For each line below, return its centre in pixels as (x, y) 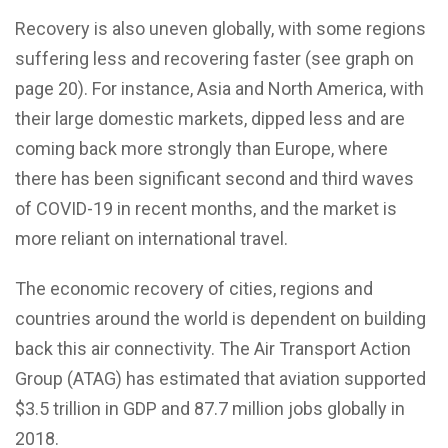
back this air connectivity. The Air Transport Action (213, 348)
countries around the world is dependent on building (220, 318)
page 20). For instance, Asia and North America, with (219, 88)
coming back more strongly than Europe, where (201, 148)
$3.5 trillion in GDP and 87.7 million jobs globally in (210, 408)
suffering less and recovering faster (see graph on (214, 58)
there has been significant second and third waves (214, 178)
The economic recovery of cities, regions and (194, 288)
